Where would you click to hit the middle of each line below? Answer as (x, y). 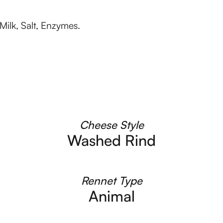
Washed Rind (111, 140)
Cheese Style (111, 125)
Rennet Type (111, 180)
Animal (111, 196)
